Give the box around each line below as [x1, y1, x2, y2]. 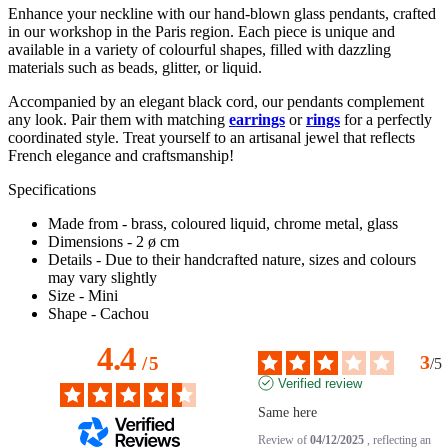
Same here [257, 404, 317, 420]
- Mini [75, 286, 118, 304]
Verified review [277, 375, 362, 391]
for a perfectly [340, 110, 432, 128]
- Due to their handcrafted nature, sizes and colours [92, 250, 416, 268]
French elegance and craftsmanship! [8, 146, 234, 164]
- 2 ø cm [123, 232, 179, 250]
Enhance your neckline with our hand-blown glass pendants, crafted [8, 4, 436, 22]
